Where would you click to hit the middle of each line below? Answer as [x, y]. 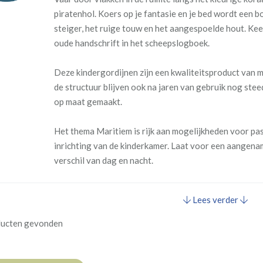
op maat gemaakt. [89, 102]
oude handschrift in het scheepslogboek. [131, 43]
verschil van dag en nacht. [103, 160]
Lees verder [215, 200]
